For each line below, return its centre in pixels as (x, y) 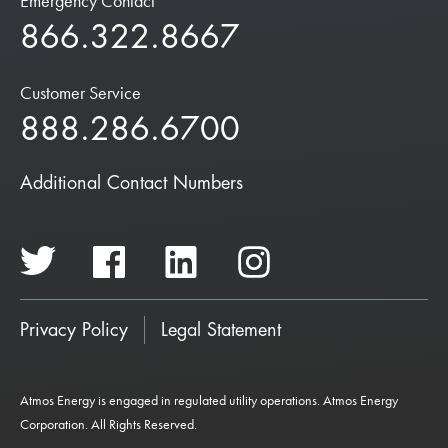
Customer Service (80, 92)
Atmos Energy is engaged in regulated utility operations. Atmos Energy (209, 399)
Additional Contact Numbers (131, 182)
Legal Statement (221, 329)
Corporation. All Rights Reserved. (108, 423)
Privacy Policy (74, 329)
